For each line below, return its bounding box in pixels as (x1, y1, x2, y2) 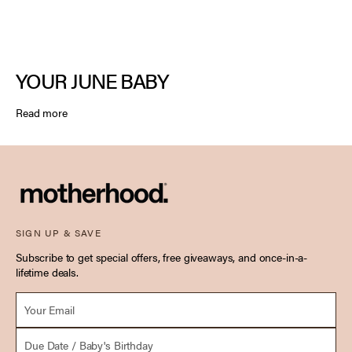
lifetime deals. (16, 263, 79, 280)
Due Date (15, 325, 59, 342)
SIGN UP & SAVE (16, 225, 101, 240)
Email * (15, 290, 44, 305)
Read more (16, 104, 68, 120)
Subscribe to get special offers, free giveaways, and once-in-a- (16, 248, 308, 265)
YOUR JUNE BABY (16, 65, 169, 95)
